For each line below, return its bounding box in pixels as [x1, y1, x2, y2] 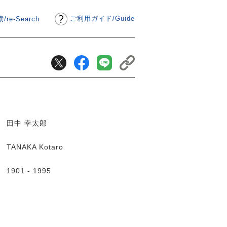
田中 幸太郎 [7, 119, 50, 127]
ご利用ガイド [70, 14, 112, 22]
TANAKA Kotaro [7, 143, 66, 151]
